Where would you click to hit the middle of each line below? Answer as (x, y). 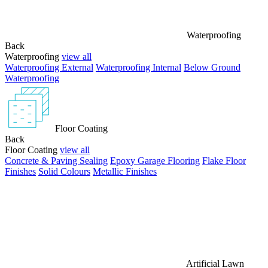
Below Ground (212, 67)
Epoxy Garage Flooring (155, 161)
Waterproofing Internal (138, 67)
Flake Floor (224, 161)
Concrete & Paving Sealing (56, 161)
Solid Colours (64, 171)
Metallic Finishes (125, 171)
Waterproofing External (49, 67)
